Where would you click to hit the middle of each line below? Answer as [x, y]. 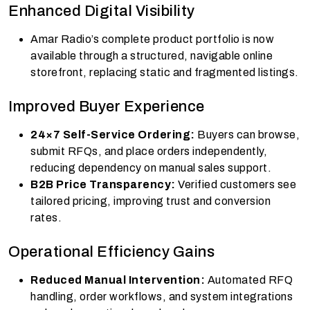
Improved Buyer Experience [107, 107]
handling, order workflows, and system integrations [162, 297]
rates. [46, 218]
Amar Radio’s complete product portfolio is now [152, 39]
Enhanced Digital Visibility [102, 11]
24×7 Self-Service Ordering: [113, 135]
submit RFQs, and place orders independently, [149, 152]
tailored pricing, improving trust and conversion [151, 201]
